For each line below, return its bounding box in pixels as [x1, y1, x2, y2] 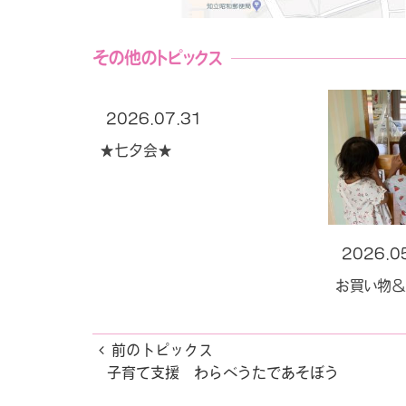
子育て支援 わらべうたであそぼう [107, 364, 339, 380]
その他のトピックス [92, 49, 222, 67]
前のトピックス [111, 342, 213, 357]
